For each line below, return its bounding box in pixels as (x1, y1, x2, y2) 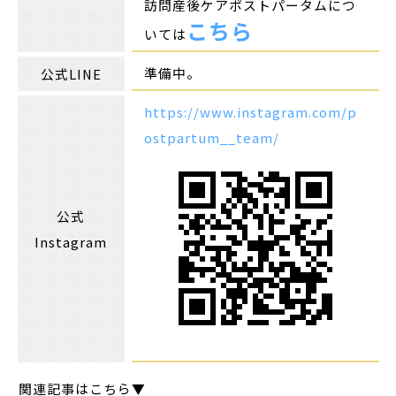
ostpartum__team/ (144, 127, 280, 147)
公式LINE (40, 64, 102, 83)
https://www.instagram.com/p (144, 102, 358, 121)
